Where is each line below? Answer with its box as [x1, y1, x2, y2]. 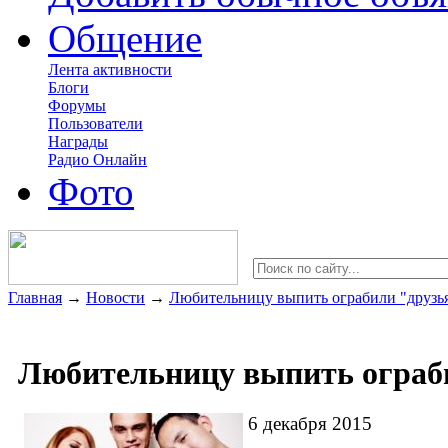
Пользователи [48, 115, 143, 133]
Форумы [48, 97, 106, 115]
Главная [8, 289, 62, 307]
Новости [86, 289, 145, 307]
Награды [48, 133, 108, 151]
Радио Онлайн [48, 151, 147, 169]
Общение [48, 17, 202, 61]
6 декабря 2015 [248, 413, 372, 435]
